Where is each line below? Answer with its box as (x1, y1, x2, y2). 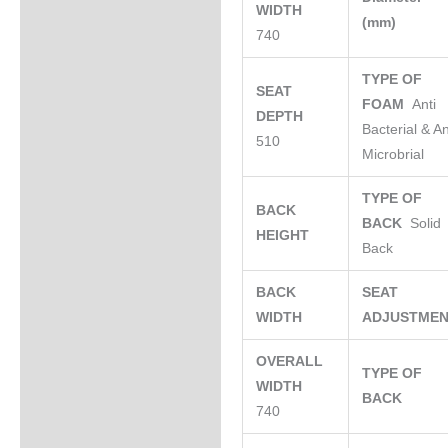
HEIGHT (256, 228, 314, 244)
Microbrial (362, 147, 425, 163)
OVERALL (256, 354, 324, 370)
